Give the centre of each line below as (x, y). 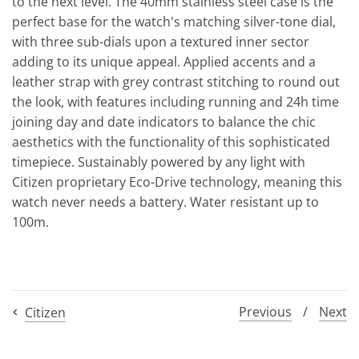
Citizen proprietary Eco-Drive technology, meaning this (177, 182)
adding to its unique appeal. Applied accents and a (164, 61)
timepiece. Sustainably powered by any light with (159, 161)
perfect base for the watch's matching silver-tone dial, (174, 21)
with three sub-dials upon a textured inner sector (161, 41)
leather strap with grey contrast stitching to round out (176, 81)
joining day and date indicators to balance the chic (164, 121)
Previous (265, 312)
